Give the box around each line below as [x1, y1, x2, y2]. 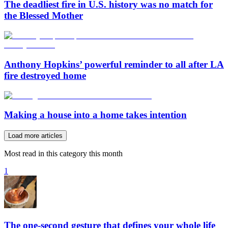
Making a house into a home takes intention [4, 109, 187, 121]
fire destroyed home [4, 70, 86, 81]
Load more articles [8, 132, 63, 139]
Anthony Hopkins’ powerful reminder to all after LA [4, 59, 224, 70]
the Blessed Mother [4, 10, 83, 21]
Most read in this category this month [4, 149, 123, 158]
